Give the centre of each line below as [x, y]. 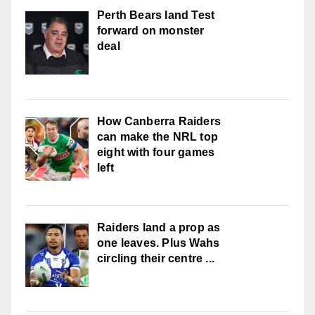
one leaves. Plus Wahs [159, 243]
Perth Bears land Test [156, 15]
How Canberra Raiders [159, 121]
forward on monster [151, 30]
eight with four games [156, 152]
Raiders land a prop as [159, 227]
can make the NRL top [157, 136]
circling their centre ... [156, 258]
